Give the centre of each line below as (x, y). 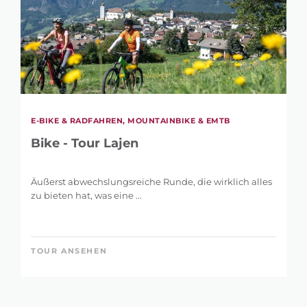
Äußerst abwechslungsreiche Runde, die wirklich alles (151, 182)
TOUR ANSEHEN (69, 251)
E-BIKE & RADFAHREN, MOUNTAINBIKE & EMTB (131, 121)
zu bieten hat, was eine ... (86, 196)
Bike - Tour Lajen (85, 144)
